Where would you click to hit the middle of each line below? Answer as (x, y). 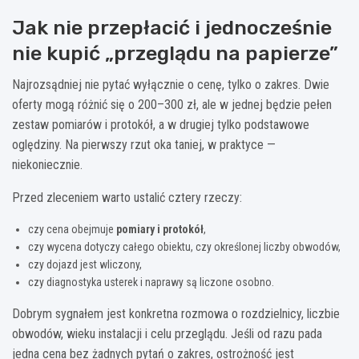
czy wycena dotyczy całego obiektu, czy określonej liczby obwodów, (184, 246)
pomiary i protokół (160, 229)
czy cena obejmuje (72, 229)
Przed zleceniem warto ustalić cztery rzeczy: (127, 197)
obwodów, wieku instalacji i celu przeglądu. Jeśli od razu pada (167, 333)
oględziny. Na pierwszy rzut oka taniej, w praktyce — (144, 144)
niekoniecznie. (47, 164)
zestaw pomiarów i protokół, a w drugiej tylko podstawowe (161, 124)
